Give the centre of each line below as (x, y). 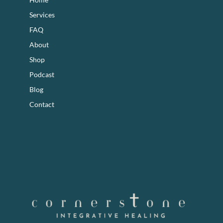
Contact (42, 104)
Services (42, 14)
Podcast (42, 74)
